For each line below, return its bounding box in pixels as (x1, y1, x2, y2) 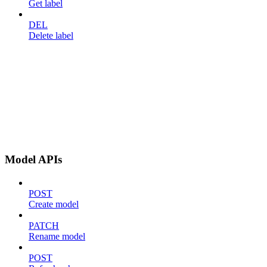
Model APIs (5, 153, 62, 166)
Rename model (29, 231, 85, 242)
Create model (29, 199, 79, 210)
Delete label (29, 30, 73, 41)
